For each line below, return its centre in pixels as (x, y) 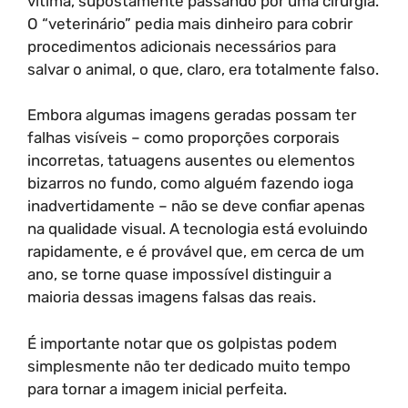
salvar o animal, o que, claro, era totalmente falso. (203, 69)
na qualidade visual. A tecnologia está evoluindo (198, 229)
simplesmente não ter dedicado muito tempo (189, 366)
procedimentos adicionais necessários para (182, 46)
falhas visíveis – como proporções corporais (184, 138)
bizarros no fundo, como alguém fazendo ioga (190, 183)
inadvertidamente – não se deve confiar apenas (196, 206)
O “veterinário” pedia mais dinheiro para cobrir (190, 23)
